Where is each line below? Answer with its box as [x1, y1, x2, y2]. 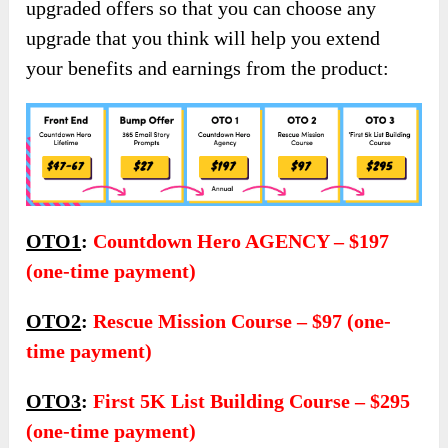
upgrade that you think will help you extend [26, 27, 381, 50]
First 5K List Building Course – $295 [93, 389, 411, 412]
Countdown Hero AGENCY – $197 [93, 229, 390, 252]
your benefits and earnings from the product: [26, 57, 390, 80]
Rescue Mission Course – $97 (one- [93, 309, 392, 332]
